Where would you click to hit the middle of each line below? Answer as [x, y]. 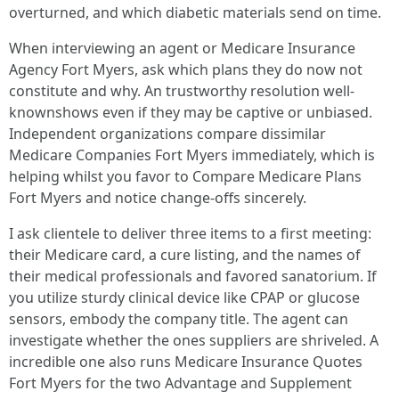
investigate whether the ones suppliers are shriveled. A [194, 340]
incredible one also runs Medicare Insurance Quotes [186, 362]
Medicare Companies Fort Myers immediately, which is [192, 155]
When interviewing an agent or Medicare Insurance [182, 48]
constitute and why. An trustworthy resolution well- [182, 91]
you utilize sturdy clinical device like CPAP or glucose [184, 297]
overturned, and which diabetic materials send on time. [195, 12]
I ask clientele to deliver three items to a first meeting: [190, 233]
